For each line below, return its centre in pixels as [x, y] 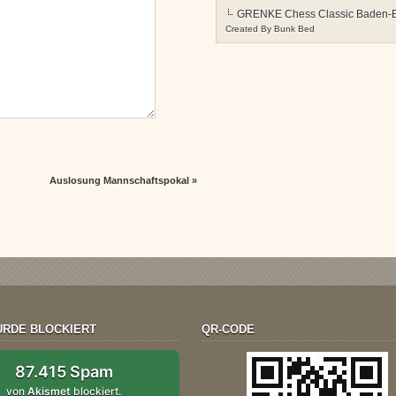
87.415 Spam [64, 371]
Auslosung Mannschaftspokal [119, 180]
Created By [250, 29]
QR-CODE [228, 329]
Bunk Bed [294, 29]
